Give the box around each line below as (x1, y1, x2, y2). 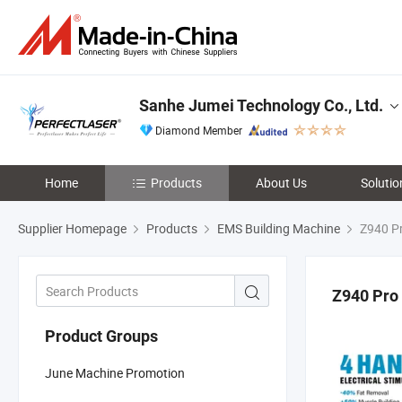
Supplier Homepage (18, 220, 127, 237)
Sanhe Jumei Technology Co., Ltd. (139, 96, 383, 115)
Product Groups (45, 326, 158, 345)
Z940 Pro (332, 286, 398, 305)
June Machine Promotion (45, 363, 185, 381)
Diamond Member (155, 123, 242, 137)
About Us (256, 174, 307, 191)
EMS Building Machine (217, 220, 340, 237)
